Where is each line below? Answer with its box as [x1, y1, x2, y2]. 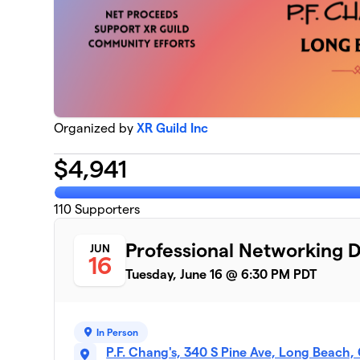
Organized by [54, 121, 137, 136]
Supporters [72, 202, 141, 216]
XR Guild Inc [137, 121, 209, 136]
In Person [96, 326, 139, 337]
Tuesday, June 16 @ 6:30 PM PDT [125, 267, 317, 281]
